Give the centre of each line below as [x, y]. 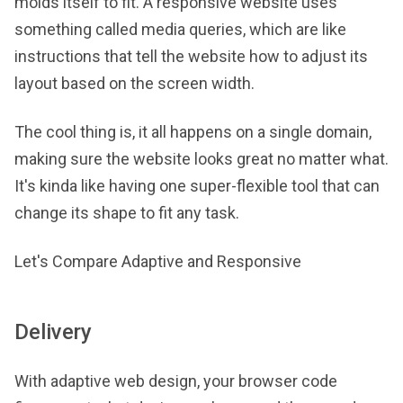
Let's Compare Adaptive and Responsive [158, 261]
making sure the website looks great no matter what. [201, 159]
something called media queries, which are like [180, 29]
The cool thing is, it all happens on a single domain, [193, 132]
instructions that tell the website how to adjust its [191, 56]
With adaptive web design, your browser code [176, 381]
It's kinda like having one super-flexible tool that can [197, 186]
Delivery [53, 332]
